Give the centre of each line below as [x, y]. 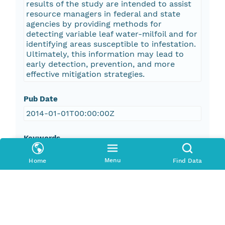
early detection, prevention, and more [100, 64]
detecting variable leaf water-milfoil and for [111, 34]
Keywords [42, 138]
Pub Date [40, 99]
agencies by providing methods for [94, 24]
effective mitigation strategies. [85, 74]
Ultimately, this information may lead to [105, 54]
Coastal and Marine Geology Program [101, 190]
